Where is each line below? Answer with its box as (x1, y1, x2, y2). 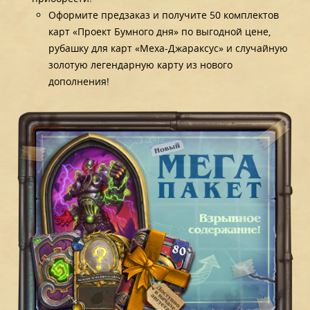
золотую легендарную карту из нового (48, 58, 233, 72)
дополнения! (48, 75, 110, 89)
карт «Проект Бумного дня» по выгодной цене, (48, 25, 271, 39)
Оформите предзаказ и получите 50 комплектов (48, 8, 280, 22)
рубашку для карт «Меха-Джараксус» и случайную (48, 42, 289, 55)
